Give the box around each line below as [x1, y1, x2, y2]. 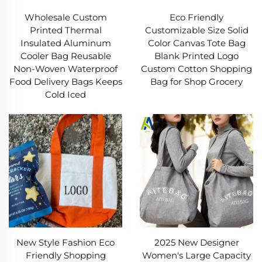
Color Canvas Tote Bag [147, 37, 246, 49]
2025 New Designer [154, 237, 239, 248]
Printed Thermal [29, 24, 102, 36]
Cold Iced [45, 88, 86, 100]
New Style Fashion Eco [16, 237, 115, 248]
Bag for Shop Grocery [150, 75, 243, 87]
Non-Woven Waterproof [13, 63, 118, 74]
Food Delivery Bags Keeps [9, 75, 122, 87]
